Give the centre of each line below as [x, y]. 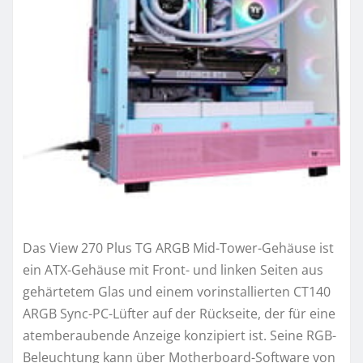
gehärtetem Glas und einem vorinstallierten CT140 [177, 291]
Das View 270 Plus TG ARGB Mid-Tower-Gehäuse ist [178, 248]
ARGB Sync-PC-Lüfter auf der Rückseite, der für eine [179, 313]
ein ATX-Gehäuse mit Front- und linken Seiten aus [173, 269]
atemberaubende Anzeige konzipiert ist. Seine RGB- [179, 335]
